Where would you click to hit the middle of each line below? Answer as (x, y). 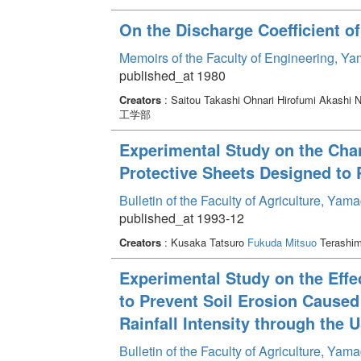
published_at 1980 (172, 75)
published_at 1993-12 (181, 218)
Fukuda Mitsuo (282, 242)
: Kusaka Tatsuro (204, 242)
